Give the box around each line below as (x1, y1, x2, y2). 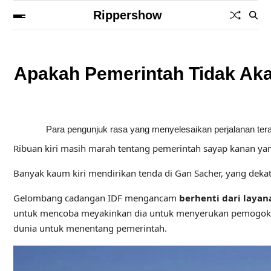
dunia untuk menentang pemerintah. (13, 222, 167, 234)
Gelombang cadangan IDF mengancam (13, 192, 179, 204)
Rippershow (93, 8, 162, 22)
